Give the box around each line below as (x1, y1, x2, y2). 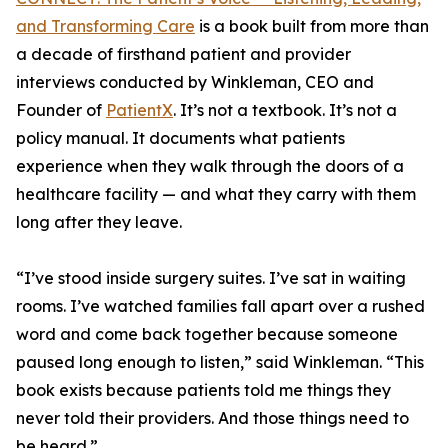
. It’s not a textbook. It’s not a (173, 100, 397, 121)
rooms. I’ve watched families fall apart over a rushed (16, 296, 425, 317)
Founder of (16, 100, 106, 121)
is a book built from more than (195, 16, 429, 37)
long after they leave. (16, 212, 182, 233)
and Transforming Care (16, 16, 195, 37)
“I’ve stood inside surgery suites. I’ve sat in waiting (16, 268, 406, 289)
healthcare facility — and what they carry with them (16, 184, 416, 205)
